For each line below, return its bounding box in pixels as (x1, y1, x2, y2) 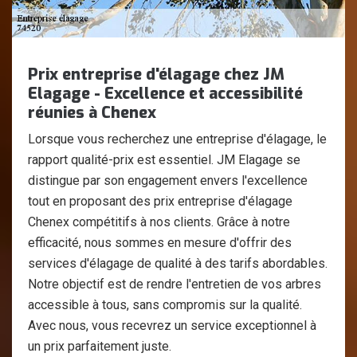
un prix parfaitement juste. (28, 339, 171, 354)
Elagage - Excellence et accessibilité (28, 83, 303, 104)
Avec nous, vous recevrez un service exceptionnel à (28, 318, 316, 333)
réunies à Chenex (28, 102, 156, 124)
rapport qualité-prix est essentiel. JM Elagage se (28, 152, 300, 167)
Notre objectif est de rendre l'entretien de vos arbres (28, 277, 321, 292)
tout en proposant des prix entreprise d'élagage (28, 194, 292, 209)
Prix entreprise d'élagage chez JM (28, 64, 284, 85)
